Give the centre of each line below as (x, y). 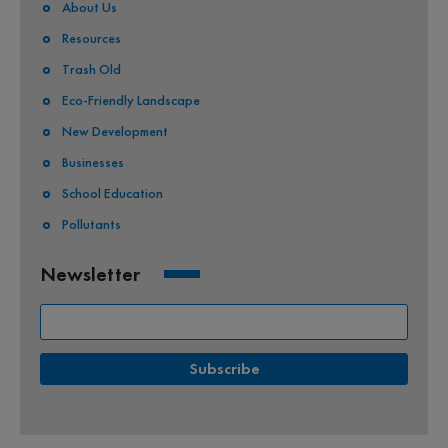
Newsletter (90, 274)
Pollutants (91, 224)
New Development (115, 131)
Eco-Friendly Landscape (131, 100)
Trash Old (91, 69)
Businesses (93, 162)
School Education (112, 193)
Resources (91, 38)
